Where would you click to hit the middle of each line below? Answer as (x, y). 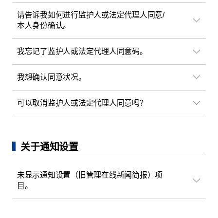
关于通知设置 (49, 147)
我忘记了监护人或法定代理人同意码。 (82, 52)
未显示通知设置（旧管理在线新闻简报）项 (90, 175)
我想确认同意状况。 (51, 77)
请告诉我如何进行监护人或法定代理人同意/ (91, 15)
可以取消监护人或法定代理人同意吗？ (82, 103)
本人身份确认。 (44, 26)
